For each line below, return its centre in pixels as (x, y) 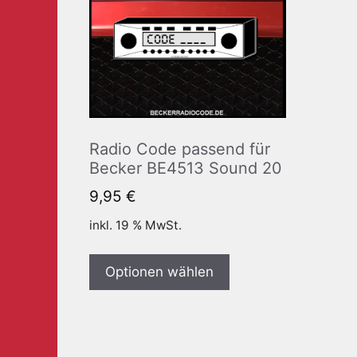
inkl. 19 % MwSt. (135, 226)
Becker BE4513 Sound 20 (186, 168)
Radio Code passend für (180, 149)
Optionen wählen (159, 272)
